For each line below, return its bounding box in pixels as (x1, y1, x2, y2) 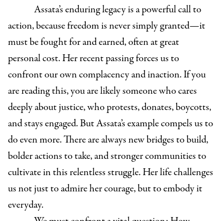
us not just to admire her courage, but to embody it (8, 182, 202, 196)
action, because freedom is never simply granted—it (8, 19, 205, 34)
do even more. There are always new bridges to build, (8, 133, 208, 147)
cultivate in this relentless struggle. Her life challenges (8, 165, 213, 180)
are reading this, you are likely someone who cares (8, 84, 197, 99)
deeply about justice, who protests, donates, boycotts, (8, 100, 211, 115)
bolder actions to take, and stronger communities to (8, 149, 206, 164)
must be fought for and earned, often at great (8, 35, 179, 50)
